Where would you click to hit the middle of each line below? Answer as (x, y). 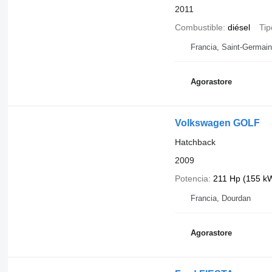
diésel (239, 27)
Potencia (191, 178)
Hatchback (195, 142)
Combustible (199, 27)
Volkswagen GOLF (217, 123)
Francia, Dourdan (220, 198)
